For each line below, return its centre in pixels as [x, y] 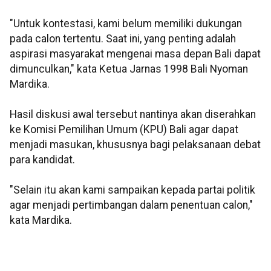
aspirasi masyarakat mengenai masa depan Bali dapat [135, 54]
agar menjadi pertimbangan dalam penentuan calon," [131, 205]
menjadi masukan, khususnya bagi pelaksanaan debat [135, 145]
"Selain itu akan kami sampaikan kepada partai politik [132, 190]
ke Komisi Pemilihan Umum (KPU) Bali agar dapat [124, 130]
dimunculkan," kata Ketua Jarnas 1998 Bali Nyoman [129, 69]
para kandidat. [42, 160]
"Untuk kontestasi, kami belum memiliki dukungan [126, 24]
